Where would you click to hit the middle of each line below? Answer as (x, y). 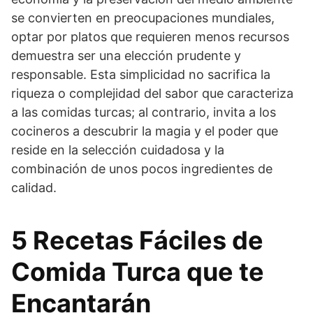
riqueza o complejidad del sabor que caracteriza (152, 93)
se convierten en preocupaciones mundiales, (143, 17)
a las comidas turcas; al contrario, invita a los (144, 112)
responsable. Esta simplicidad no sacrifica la (141, 74)
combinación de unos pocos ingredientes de (142, 168)
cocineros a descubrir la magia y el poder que (145, 131)
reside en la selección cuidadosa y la (118, 150)
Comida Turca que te (138, 271)
